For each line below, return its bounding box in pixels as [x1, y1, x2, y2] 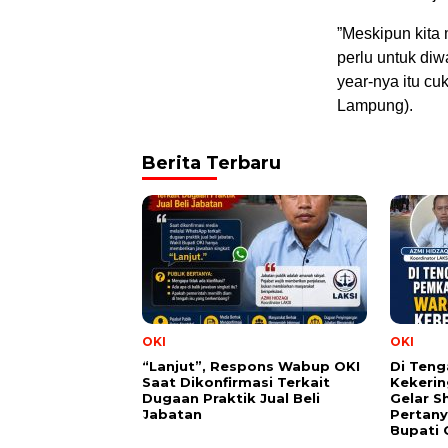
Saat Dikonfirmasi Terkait [142, 373, 330, 390]
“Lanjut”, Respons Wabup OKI [142, 357, 360, 374]
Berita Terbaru [142, 151, 281, 174]
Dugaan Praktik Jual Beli [142, 389, 320, 406]
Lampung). [337, 96, 413, 114]
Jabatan [142, 405, 202, 422]
